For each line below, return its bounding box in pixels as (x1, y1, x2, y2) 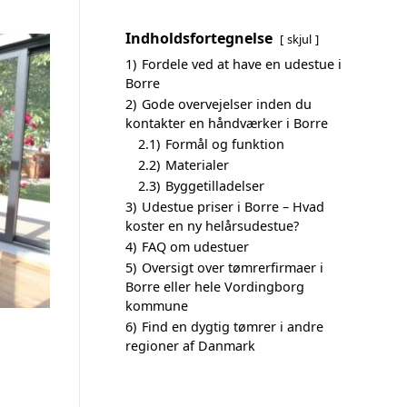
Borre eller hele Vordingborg (125, 278, 304, 295)
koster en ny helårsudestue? (125, 217, 299, 234)
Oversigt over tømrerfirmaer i (142, 259, 323, 276)
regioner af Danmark (125, 337, 255, 354)
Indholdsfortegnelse (125, 28, 273, 48)
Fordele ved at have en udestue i (142, 55, 342, 73)
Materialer (165, 156, 229, 174)
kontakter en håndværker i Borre (125, 114, 328, 132)
